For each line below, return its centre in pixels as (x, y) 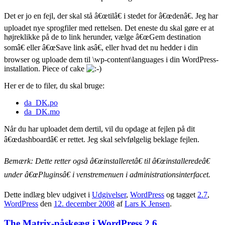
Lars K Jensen (147, 204)
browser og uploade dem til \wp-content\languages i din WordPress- (111, 60)
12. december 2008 (84, 204)
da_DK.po (41, 103)
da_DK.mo (42, 112)
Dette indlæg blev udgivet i (48, 195)
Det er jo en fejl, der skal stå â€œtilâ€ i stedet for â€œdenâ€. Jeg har (111, 16)
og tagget (181, 195)
